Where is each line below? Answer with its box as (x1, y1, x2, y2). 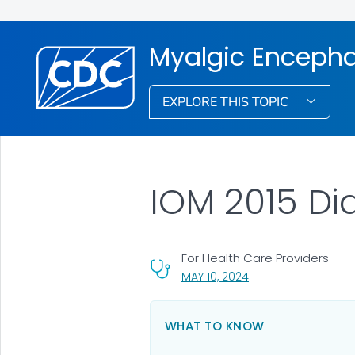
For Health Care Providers (181, 249, 329, 266)
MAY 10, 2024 (181, 268, 249, 284)
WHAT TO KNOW (164, 317, 265, 334)
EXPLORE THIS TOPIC (162, 93, 292, 111)
